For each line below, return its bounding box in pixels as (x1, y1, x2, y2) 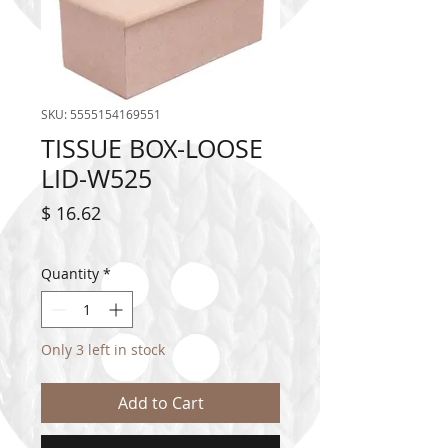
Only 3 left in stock (41, 340, 165, 360)
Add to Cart (117, 392, 204, 415)
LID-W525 (41, 162, 152, 196)
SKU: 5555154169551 (41, 106, 161, 123)
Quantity (41, 264, 99, 284)
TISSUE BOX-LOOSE (41, 132, 263, 166)
